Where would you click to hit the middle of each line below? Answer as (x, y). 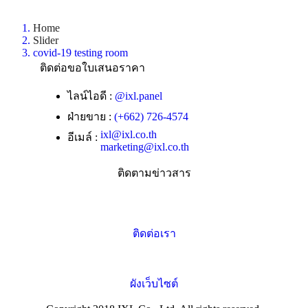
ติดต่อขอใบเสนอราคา (92, 68)
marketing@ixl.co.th (145, 147)
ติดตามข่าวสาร (154, 173)
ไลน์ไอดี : (91, 96)
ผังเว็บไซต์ (154, 284)
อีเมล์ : (84, 137)
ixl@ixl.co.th (129, 135)
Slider (46, 41)
